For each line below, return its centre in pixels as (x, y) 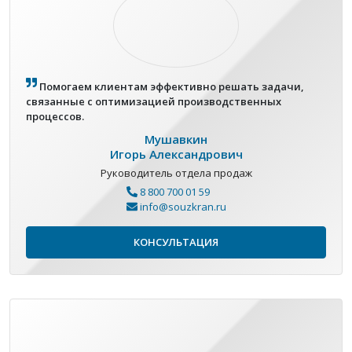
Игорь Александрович (176, 154)
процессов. (55, 117)
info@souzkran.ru (182, 207)
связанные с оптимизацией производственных (154, 102)
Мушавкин (176, 139)
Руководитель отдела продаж (176, 173)
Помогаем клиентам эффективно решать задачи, (170, 87)
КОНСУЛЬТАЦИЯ (176, 242)
